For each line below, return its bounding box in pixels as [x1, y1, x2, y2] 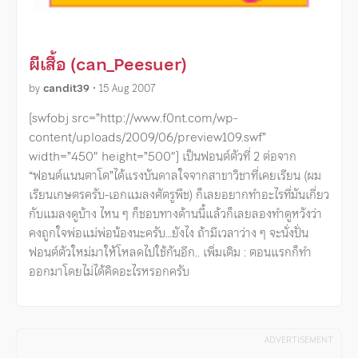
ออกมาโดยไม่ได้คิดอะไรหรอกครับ [29, 261, 189, 282]
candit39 [43, 80, 89, 97]
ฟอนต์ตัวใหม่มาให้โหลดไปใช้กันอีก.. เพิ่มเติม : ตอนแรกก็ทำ [29, 242, 312, 263]
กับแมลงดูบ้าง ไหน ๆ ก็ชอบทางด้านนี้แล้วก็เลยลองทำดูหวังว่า [29, 204, 322, 225]
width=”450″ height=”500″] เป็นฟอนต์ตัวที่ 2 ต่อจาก [29, 146, 296, 167]
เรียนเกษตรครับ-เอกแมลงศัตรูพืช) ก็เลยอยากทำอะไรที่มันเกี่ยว [29, 185, 329, 205]
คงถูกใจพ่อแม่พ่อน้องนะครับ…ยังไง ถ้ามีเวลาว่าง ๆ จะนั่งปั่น [29, 223, 308, 244]
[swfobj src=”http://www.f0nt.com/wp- [29, 108, 237, 129]
